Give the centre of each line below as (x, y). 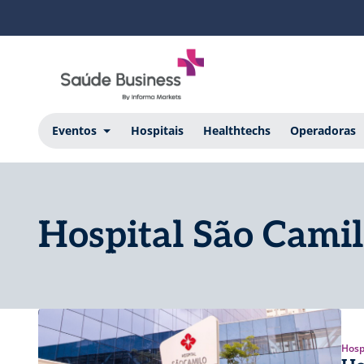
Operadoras (323, 130)
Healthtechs (236, 130)
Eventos (74, 130)
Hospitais (157, 130)
